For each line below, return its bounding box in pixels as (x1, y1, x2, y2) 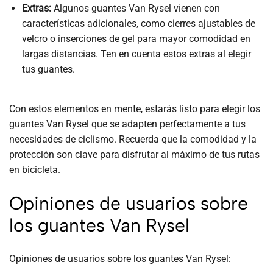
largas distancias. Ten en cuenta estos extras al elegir (21, 48, 251, 60)
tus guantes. (21, 63, 75, 75)
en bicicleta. (9, 163, 60, 175)
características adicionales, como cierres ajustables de (21, 17, 255, 29)
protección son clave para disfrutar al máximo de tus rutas (9, 148, 260, 160)
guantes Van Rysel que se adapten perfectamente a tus (9, 118, 246, 130)
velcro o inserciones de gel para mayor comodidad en (21, 32, 250, 44)
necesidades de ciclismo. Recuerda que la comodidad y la (9, 133, 257, 145)
